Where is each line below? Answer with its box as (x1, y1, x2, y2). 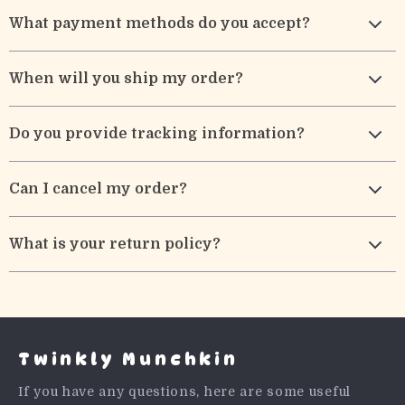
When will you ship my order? (9, 71, 243, 87)
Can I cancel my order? (9, 181, 187, 197)
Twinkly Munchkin (18, 348, 239, 369)
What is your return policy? (9, 236, 221, 252)
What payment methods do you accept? (9, 15, 310, 32)
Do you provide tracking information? (9, 126, 305, 142)
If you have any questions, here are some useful (18, 384, 351, 399)
